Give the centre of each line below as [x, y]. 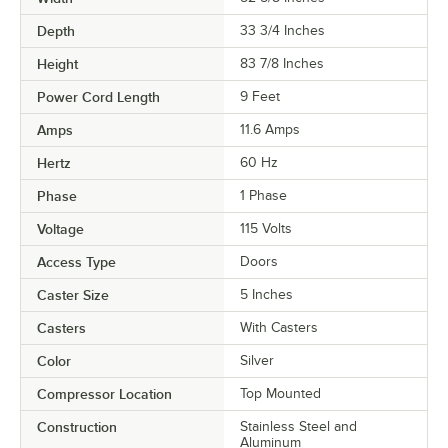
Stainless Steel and [298, 426]
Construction [77, 426]
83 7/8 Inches [282, 63]
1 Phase [263, 195]
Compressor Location [104, 393]
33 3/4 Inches [282, 30]
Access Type [76, 261]
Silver [257, 360]
